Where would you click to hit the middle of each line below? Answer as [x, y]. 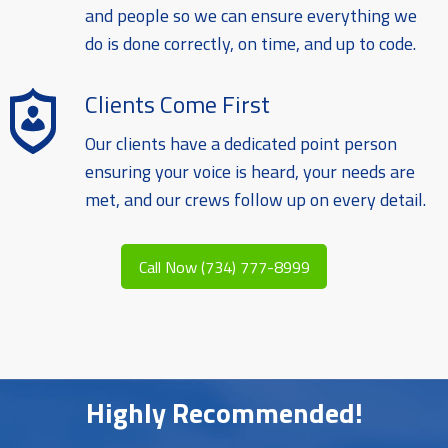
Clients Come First [177, 103]
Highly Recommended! [224, 413]
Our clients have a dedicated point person [240, 143]
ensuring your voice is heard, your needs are [249, 171]
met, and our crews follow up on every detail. [255, 199]
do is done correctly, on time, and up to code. [250, 43]
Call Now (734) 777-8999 [224, 266]
